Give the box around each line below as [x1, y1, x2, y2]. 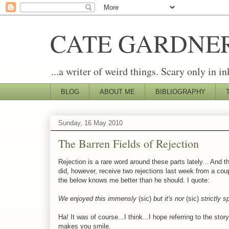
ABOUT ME [99, 87, 135, 96]
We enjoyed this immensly [58, 194, 139, 202]
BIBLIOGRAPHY [155, 87, 205, 96]
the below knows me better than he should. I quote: [58, 176, 210, 184]
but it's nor [151, 194, 186, 202]
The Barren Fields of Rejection [58, 135, 199, 151]
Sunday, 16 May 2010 [58, 119, 123, 127]
